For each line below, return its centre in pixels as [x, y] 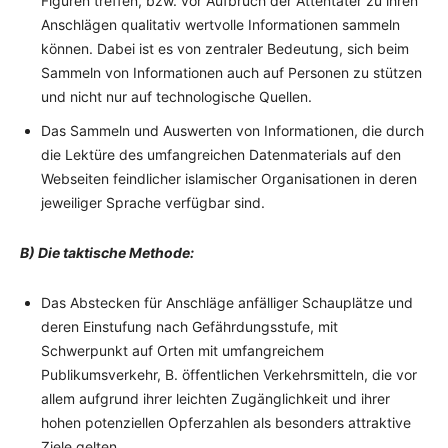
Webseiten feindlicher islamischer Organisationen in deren [229, 178]
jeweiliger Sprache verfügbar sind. [153, 202]
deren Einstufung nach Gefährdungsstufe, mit [189, 326]
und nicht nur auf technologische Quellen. [176, 96]
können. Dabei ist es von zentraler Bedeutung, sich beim [225, 48]
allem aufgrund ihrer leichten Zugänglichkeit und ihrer [215, 398]
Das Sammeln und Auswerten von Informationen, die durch [232, 130]
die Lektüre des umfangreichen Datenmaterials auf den [221, 154]
